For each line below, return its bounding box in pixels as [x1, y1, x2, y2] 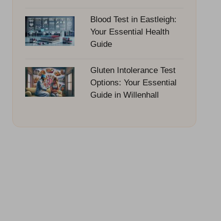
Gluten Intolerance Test [90, 65, 176, 75]
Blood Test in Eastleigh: [90, 14, 177, 24]
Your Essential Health [90, 27, 169, 37]
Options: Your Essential [90, 77, 177, 87]
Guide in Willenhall [90, 90, 159, 100]
